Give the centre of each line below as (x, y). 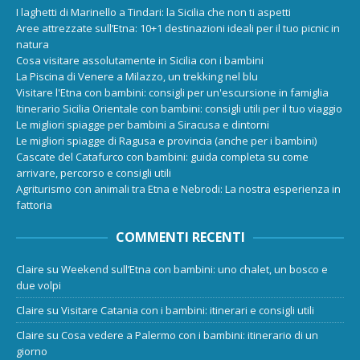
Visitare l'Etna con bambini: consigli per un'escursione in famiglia (172, 93)
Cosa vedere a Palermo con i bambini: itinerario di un (190, 335)
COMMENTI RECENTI (180, 237)
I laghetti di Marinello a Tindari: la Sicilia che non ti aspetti (153, 12)
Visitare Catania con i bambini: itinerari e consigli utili (188, 311)
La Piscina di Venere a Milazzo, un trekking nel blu (137, 77)
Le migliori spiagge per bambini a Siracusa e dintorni (143, 125)
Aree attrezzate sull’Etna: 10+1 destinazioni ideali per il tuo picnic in (178, 29)
